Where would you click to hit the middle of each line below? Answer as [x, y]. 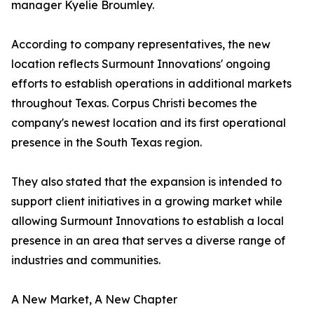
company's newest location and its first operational [149, 123]
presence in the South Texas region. [107, 143]
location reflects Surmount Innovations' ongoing [141, 64]
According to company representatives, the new [141, 45]
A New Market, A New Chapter [94, 300]
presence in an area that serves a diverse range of [148, 241]
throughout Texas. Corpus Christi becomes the [134, 103]
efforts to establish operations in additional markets [151, 84]
